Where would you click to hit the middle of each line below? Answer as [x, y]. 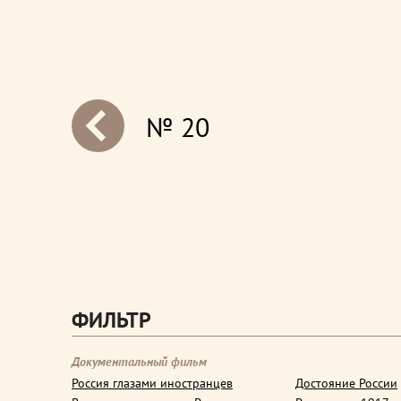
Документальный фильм [139, 362]
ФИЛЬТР [111, 320]
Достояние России [346, 383]
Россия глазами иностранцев [152, 383]
